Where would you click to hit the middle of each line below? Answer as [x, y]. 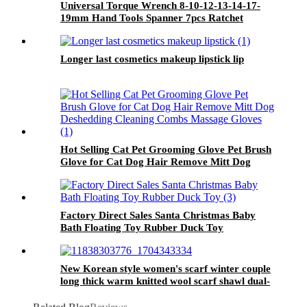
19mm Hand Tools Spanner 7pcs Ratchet [152, 17]
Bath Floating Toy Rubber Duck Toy [142, 227]
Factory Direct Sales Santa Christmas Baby [158, 215]
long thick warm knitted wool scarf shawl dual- [165, 281]
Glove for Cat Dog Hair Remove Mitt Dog [156, 161]
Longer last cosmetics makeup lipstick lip [152, 59]
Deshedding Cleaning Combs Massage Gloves [162, 174]
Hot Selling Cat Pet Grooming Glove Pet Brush [166, 149]
